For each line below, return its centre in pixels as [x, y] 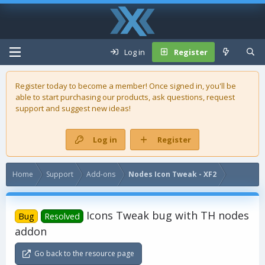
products [132, 97]
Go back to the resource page [85, 253]
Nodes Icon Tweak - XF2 [172, 174]
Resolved [62, 216]
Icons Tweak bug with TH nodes [168, 215]
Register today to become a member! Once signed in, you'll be [126, 86]
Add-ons [101, 174]
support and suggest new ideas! [73, 108]
